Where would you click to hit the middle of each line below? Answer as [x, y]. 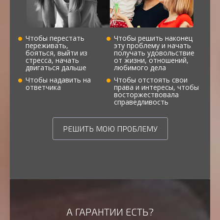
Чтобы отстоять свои [151, 80]
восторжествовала [146, 95]
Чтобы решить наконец [153, 38]
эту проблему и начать [152, 46]
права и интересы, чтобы [156, 87]
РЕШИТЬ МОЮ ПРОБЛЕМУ [110, 129]
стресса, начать [52, 60]
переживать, [47, 46]
